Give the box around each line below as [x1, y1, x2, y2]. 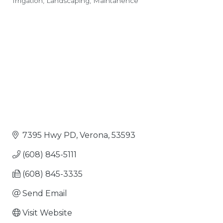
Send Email [22, 188, 67, 198]
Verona [80, 130, 108, 140]
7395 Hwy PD [22, 130, 76, 140]
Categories [12, 1, 75, 16]
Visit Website [22, 208, 72, 218]
